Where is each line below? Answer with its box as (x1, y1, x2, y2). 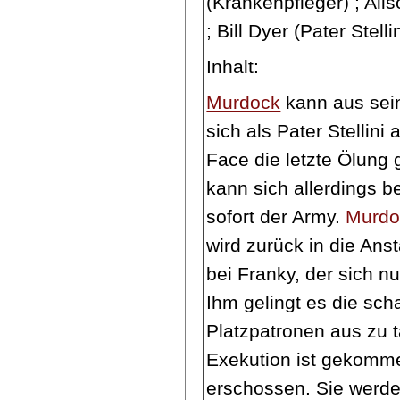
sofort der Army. (206, 205, 346, 227)
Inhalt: (206, 55, 260, 77)
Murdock (206, 91, 281, 112)
